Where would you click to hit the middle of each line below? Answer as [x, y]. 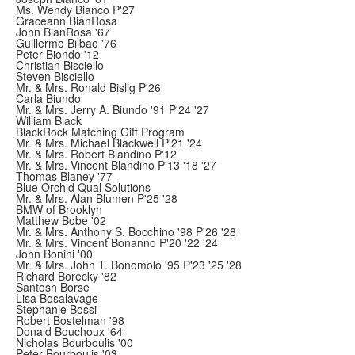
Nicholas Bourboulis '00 [74, 342]
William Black [49, 120]
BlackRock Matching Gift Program [100, 132]
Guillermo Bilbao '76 [66, 43]
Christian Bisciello [60, 65]
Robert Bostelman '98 [70, 320]
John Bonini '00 [54, 254]
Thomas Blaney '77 [64, 176]
